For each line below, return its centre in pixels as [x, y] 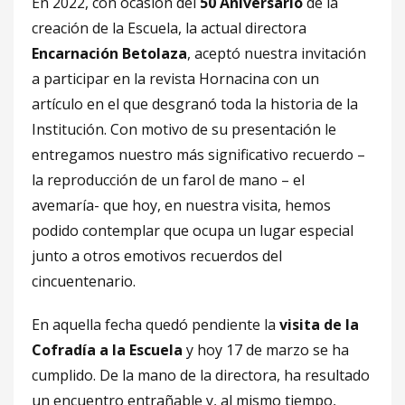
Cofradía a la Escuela [107, 350]
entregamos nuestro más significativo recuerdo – [198, 155]
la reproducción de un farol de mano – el [168, 180]
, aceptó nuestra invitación [277, 53]
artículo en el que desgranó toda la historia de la [195, 104]
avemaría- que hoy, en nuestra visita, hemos [181, 205]
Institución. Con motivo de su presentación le [184, 129]
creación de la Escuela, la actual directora [169, 28]
